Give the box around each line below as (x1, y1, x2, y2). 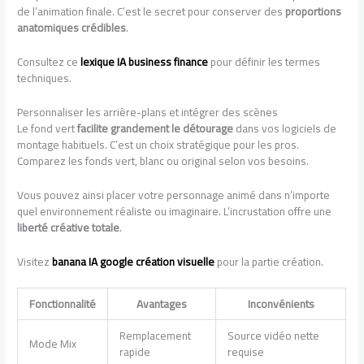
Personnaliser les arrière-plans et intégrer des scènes (17, 102, 279, 123)
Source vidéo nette (227, 324, 319, 346)
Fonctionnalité (29, 292, 97, 314)
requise (227, 340, 264, 362)
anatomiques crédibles (17, 17, 127, 39)
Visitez (17, 250, 53, 272)
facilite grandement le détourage (77, 118, 234, 139)
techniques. (17, 67, 72, 89)
